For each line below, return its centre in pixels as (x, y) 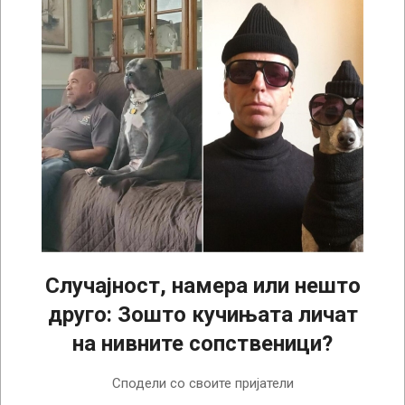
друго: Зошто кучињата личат (202, 315)
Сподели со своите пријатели (202, 384)
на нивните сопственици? (202, 344)
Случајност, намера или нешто (202, 286)
